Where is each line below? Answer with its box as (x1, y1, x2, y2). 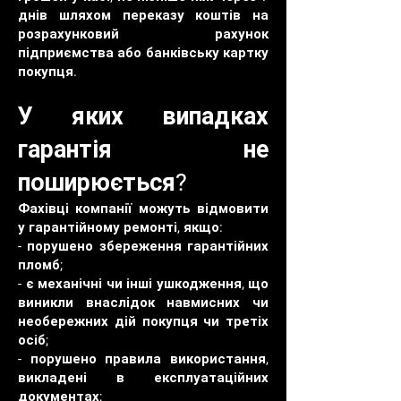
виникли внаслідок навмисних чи (18, 294, 269, 311)
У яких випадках (18, 102, 269, 131)
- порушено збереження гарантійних (18, 238, 269, 254)
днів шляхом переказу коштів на (18, 7, 269, 23)
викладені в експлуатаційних (18, 370, 269, 386)
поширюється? (18, 168, 187, 197)
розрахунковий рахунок (18, 26, 269, 42)
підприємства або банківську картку (18, 45, 269, 61)
